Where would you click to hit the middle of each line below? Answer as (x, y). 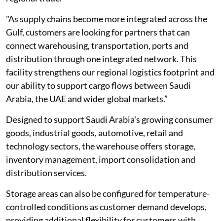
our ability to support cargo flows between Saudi (98, 85)
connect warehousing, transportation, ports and (97, 45)
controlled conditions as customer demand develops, (106, 206)
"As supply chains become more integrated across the (107, 18)
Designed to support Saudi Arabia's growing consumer (109, 119)
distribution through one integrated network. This (101, 58)
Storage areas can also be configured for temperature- (108, 193)
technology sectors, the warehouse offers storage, (101, 146)
